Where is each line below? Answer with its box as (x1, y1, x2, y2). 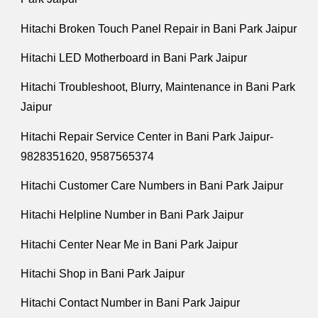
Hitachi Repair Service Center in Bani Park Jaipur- (21, 130, 274, 143)
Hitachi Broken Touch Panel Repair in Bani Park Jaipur (21, 22, 297, 35)
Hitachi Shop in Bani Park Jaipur (21, 267, 185, 280)
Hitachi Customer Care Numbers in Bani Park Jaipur (21, 179, 284, 192)
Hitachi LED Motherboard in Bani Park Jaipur (21, 51, 248, 64)
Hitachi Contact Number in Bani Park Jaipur (21, 297, 241, 309)
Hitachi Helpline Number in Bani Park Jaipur (21, 209, 244, 221)
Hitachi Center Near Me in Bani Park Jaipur (21, 238, 238, 251)
